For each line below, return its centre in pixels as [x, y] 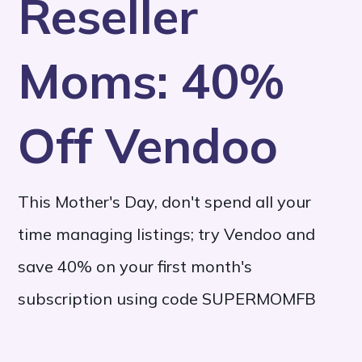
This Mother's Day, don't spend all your [165, 201]
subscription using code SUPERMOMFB [167, 298]
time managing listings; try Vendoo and [167, 234]
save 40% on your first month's [135, 266]
